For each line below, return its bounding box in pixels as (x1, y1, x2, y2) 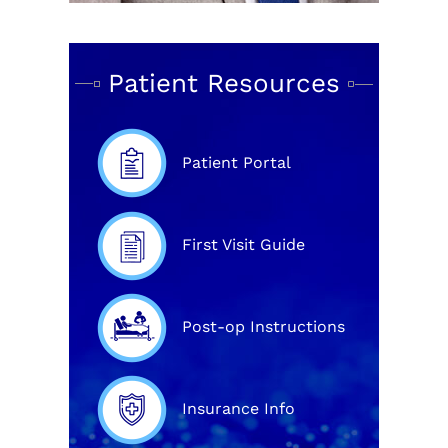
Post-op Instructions (182, 316, 345, 336)
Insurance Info (182, 398, 295, 418)
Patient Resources (108, 67, 340, 98)
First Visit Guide (182, 234, 305, 254)
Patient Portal (182, 152, 291, 172)
